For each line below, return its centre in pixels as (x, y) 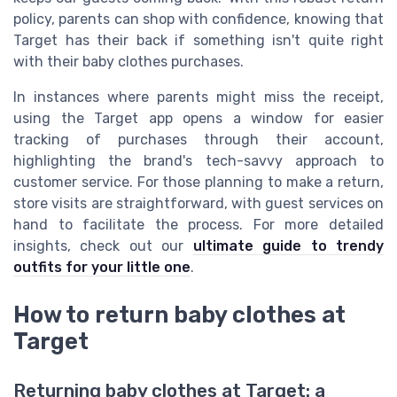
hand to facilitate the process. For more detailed (198, 224)
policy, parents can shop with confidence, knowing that (198, 19)
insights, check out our (103, 245)
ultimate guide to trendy (288, 245)
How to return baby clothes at (179, 314)
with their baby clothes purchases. (128, 61)
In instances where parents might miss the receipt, (198, 97)
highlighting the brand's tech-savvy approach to (198, 160)
